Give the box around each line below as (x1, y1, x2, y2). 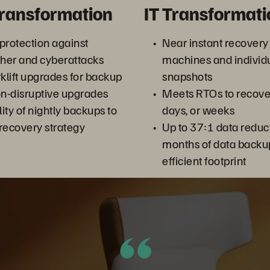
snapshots (162, 68, 213, 84)
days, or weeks (162, 102, 234, 118)
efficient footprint (162, 152, 246, 169)
